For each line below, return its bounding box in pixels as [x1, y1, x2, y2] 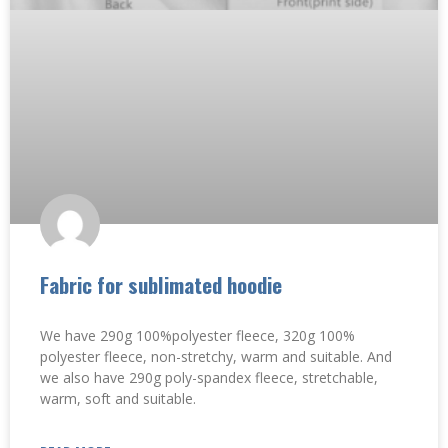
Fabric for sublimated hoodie [40, 269, 282, 301]
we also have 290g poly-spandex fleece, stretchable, [40, 368, 378, 388]
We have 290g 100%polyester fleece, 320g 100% [40, 326, 355, 346]
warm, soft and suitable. [40, 389, 196, 409]
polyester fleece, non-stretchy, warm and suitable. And [40, 347, 392, 367]
